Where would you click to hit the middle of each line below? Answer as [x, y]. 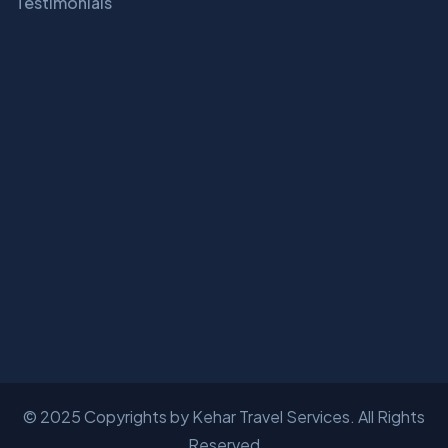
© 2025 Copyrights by [107, 416]
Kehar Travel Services [271, 416]
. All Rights [387, 416]
